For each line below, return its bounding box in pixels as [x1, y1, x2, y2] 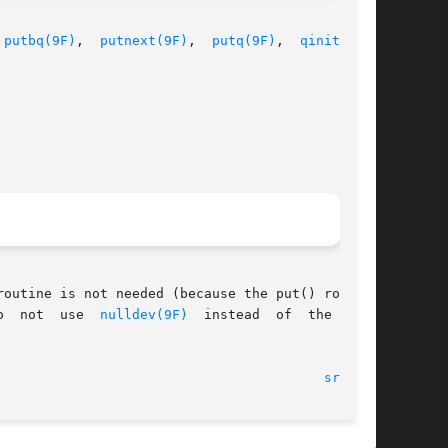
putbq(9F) [4, 33, 76, 49]
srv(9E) [324, 370, 380, 386]
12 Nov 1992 [300, 370, 324, 386]
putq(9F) [212, 33, 276, 49]
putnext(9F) [100, 33, 188, 49]
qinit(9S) [300, 33, 372, 49]
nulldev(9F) [100, 307, 188, 323]
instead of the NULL [188, 307, 380, 323]
